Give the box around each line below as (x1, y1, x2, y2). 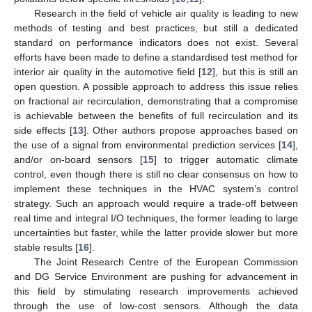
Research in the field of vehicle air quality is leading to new (33, 7, 298, 19)
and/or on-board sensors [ (14, 153, 143, 165)
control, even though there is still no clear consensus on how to (14, 168, 298, 180)
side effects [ (14, 124, 72, 136)
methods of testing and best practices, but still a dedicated (14, 22, 298, 33)
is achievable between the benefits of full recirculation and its (14, 109, 298, 121)
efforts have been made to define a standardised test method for (14, 51, 298, 63)
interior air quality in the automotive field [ (14, 65, 202, 77)
